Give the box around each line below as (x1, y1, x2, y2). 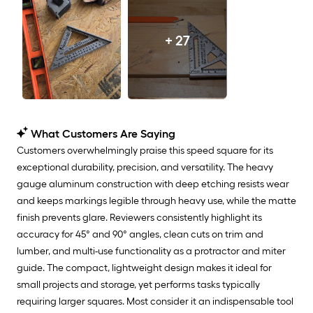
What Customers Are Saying (31, 127, 175, 140)
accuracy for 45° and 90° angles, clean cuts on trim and (17, 228, 263, 240)
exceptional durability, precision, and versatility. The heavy (17, 161, 273, 173)
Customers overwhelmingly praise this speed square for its (17, 145, 273, 156)
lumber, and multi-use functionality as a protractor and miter (17, 245, 286, 257)
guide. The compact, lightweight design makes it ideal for (17, 262, 272, 274)
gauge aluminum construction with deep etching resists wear (17, 178, 289, 190)
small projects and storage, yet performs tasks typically (17, 279, 260, 291)
